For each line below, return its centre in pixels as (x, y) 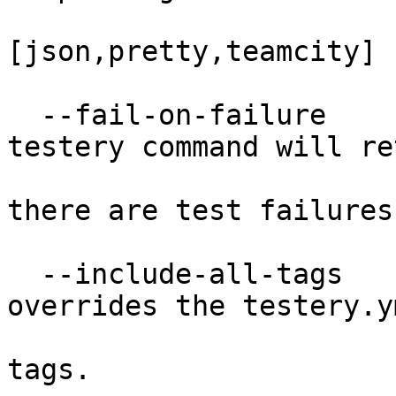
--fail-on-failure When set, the (24, 115)
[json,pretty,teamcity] (192, 51)
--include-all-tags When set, (24, 274)
